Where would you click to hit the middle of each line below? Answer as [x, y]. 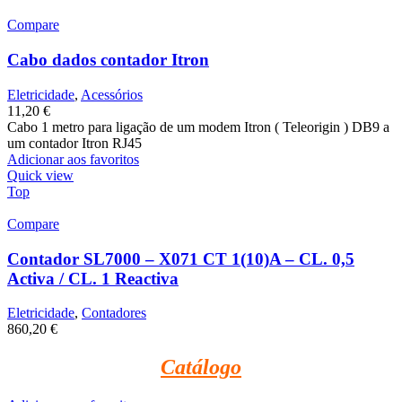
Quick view [40, 175]
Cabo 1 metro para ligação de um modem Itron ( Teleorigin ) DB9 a [198, 127]
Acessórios [112, 94]
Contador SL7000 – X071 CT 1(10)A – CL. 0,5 [181, 258]
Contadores [114, 313]
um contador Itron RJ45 [74, 143]
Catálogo [201, 367]
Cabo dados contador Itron [108, 60]
